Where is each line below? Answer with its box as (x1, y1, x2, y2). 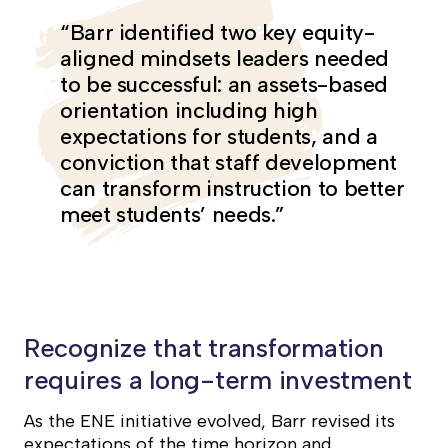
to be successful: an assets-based (60, 71, 389, 99)
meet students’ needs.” (60, 201, 286, 229)
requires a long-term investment (24, 364, 412, 397)
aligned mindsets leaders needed (60, 45, 389, 73)
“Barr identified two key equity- (60, 19, 375, 47)
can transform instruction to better (60, 175, 405, 203)
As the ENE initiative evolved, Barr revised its (24, 410, 395, 433)
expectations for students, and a (60, 123, 378, 151)
